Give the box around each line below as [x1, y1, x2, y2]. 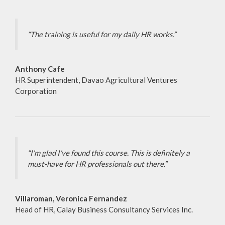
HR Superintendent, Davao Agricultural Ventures [15, 75, 177, 85]
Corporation [15, 86, 57, 96]
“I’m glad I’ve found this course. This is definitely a [28, 148, 190, 158]
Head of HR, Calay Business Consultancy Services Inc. [15, 205, 193, 214]
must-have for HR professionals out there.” [28, 159, 167, 169]
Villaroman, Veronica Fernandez [15, 194, 127, 203]
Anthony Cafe [15, 64, 65, 74]
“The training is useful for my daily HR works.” [28, 30, 176, 39]
